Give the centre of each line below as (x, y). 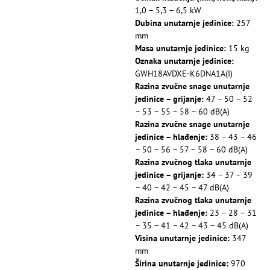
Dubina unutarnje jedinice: (184, 23)
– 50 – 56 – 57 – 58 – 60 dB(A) (191, 149)
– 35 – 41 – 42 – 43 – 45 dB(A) (192, 225)
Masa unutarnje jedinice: (181, 48)
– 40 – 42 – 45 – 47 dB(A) (182, 187)
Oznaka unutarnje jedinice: (184, 61)
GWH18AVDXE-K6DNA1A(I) (184, 73)
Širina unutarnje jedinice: (182, 263)
